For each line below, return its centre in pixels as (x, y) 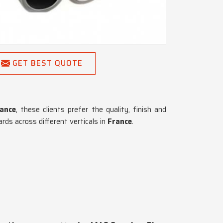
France (119, 121)
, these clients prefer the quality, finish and (91, 110)
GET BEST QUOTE (48, 63)
